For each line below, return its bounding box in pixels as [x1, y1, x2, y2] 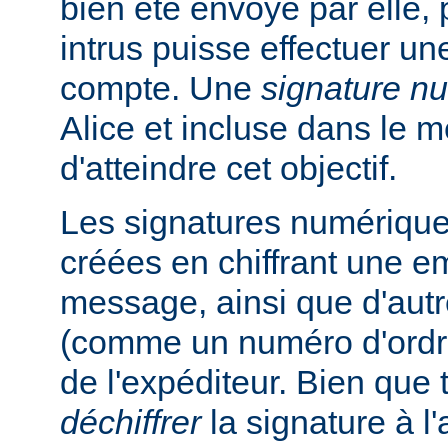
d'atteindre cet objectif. [60, 149, 397, 188]
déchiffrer [60, 403, 201, 442]
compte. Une [60, 69, 261, 108]
